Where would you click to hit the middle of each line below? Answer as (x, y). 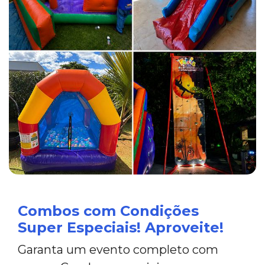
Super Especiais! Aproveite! (121, 227)
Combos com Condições (108, 211)
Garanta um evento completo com (118, 249)
